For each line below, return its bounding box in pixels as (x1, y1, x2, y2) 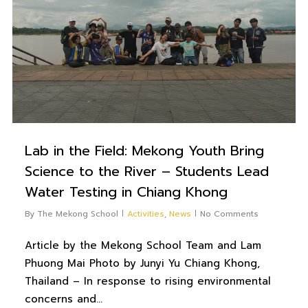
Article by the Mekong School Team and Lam (24, 237, 261, 253)
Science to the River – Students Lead (24, 160, 269, 181)
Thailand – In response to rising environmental (24, 273, 271, 289)
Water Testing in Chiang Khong (24, 181, 228, 202)
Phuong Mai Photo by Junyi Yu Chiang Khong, (24, 255, 260, 271)
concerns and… (24, 291, 102, 307)
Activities (126, 207, 164, 220)
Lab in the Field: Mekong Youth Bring (24, 140, 264, 161)
